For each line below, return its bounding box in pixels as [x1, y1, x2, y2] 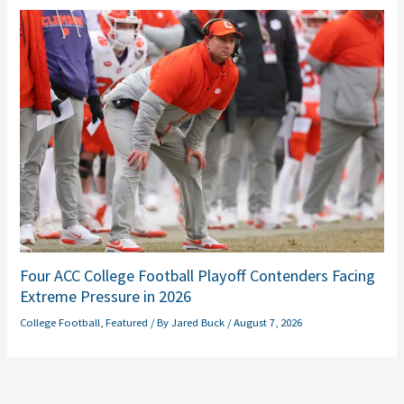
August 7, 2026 [234, 314, 303, 329]
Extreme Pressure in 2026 [20, 286, 192, 308]
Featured [106, 314, 149, 329]
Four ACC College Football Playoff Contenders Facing [20, 265, 376, 287]
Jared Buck [171, 314, 228, 329]
